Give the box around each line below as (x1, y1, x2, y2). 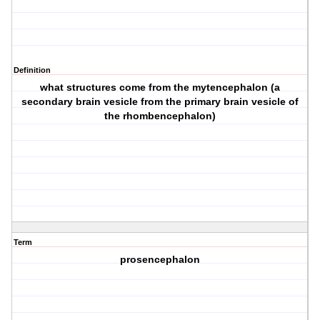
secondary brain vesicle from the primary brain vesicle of (21, 96, 299, 108)
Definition (14, 66, 51, 75)
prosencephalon (120, 254, 201, 266)
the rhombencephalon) (104, 110, 216, 122)
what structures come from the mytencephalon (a (40, 81, 281, 94)
